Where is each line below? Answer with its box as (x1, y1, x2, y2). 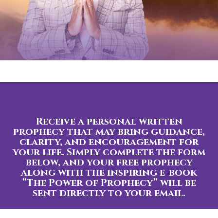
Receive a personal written (36, 114, 182, 128)
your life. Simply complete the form (13, 145, 205, 159)
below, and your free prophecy (25, 155, 193, 169)
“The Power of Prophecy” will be (22, 176, 196, 189)
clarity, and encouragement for (19, 135, 199, 148)
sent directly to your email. (33, 186, 185, 200)
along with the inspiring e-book (21, 165, 197, 179)
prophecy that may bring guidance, (13, 125, 205, 138)
